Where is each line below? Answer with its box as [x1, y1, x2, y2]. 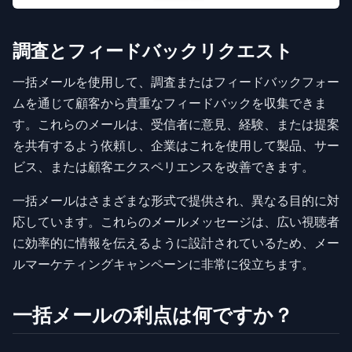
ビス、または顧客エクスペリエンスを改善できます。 [13, 158, 314, 174]
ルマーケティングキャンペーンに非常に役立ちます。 [13, 255, 314, 272]
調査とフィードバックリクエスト [13, 38, 293, 62]
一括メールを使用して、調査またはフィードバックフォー [13, 73, 339, 90]
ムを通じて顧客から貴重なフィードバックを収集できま [13, 94, 327, 111]
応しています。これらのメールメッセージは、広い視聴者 [13, 213, 339, 229]
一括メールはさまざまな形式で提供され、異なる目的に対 [13, 192, 339, 208]
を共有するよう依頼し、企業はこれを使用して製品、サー [13, 137, 339, 153]
